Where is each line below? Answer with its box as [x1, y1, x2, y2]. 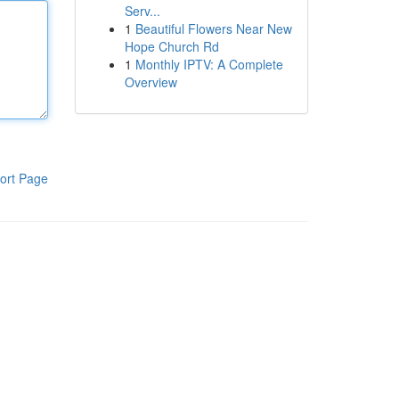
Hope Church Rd [124, 37, 219, 55]
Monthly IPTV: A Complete [134, 55, 283, 73]
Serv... [124, 2, 160, 20]
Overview [124, 73, 177, 91]
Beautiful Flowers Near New [134, 20, 292, 37]
